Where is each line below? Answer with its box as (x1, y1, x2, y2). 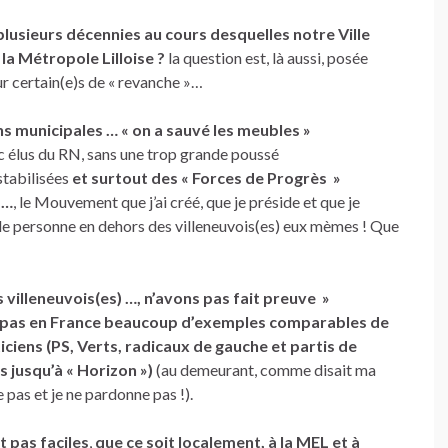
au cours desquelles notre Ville (144, 24, 370, 43)
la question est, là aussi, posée (168, 48, 368, 67)
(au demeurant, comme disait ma (153, 360, 376, 379)
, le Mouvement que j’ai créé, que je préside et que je (13, 192, 360, 211)
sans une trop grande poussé (87, 144, 279, 163)
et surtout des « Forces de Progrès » (72, 168, 341, 187)
